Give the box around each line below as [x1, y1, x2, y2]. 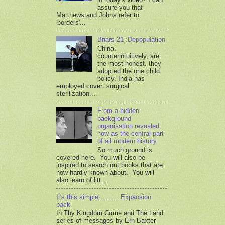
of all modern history [97, 137, 157, 145]
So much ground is [97, 146, 153, 154]
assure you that [97, 4, 143, 12]
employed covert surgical [56, 82, 129, 90]
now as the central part [97, 130, 164, 138]
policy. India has [97, 74, 145, 82]
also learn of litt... [56, 176, 107, 184]
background [97, 115, 132, 123]
